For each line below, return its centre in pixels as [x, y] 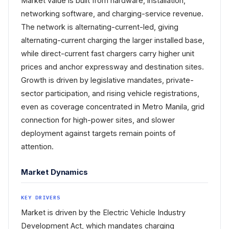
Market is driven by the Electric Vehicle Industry [103, 212]
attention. [37, 146]
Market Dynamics [54, 172]
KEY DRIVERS [41, 198]
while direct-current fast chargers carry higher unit [108, 53]
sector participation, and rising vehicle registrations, [110, 93]
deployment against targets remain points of [98, 133]
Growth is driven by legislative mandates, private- [107, 80]
